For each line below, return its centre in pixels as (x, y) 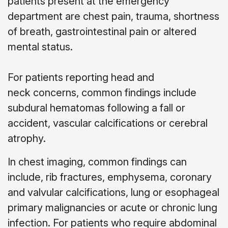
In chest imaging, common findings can (97, 162)
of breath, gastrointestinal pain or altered (102, 31)
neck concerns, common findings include (102, 92)
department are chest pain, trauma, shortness (113, 16)
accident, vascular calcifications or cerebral (108, 123)
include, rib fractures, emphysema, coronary (110, 177)
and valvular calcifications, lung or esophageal (113, 192)
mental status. (40, 47)
